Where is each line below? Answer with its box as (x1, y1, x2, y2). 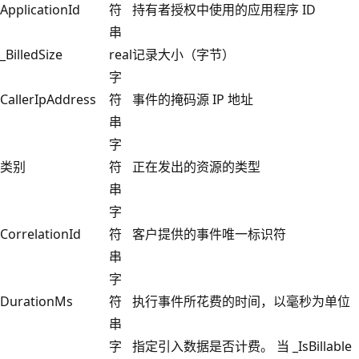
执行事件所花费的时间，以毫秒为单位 (132, 292, 350, 310)
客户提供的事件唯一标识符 (132, 224, 286, 243)
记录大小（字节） (132, 45, 235, 63)
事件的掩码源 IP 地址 (132, 90, 253, 108)
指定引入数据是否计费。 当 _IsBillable (132, 337, 352, 355)
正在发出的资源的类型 (132, 157, 260, 175)
